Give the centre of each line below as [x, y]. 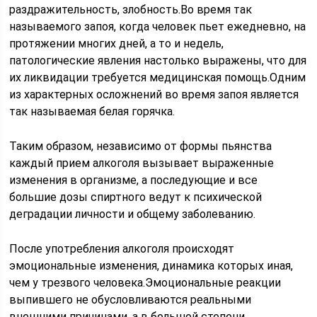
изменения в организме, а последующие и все [134, 180]
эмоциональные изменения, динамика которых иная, [151, 266]
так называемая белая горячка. [92, 111]
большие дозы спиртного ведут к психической [136, 197]
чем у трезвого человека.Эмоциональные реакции [145, 283]
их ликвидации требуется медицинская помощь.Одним [158, 77]
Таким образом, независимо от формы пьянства [141, 146]
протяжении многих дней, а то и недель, [117, 44]
